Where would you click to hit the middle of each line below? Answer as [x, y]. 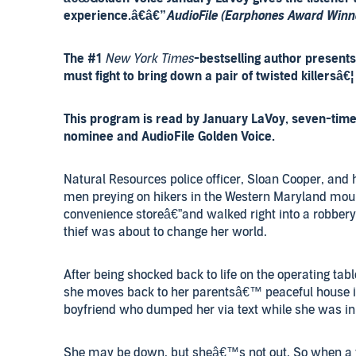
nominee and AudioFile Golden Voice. [169, 137]
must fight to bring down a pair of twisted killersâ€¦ [209, 76]
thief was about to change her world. [165, 232]
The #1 [84, 59]
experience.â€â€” [115, 16]
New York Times [149, 59]
